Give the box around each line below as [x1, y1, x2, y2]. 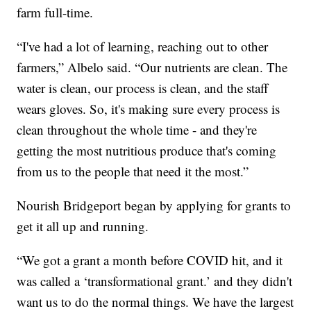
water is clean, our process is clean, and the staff [17, 78, 269, 96]
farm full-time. [17, 3, 94, 21]
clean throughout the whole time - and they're [17, 120, 258, 138]
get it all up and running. [17, 217, 149, 235]
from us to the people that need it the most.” [17, 162, 249, 180]
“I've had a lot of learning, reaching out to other [17, 37, 269, 55]
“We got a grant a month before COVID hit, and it [17, 251, 283, 269]
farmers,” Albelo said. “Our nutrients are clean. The [17, 58, 288, 76]
